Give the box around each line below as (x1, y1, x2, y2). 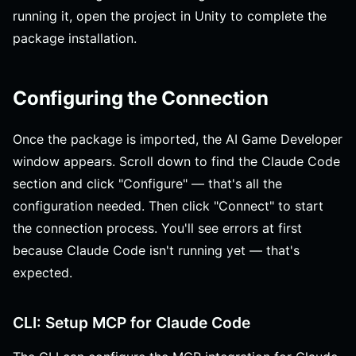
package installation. (13, 30, 137, 47)
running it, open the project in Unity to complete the (13, 8, 327, 25)
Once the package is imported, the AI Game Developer (13, 131, 342, 148)
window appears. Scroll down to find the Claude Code (13, 153, 340, 170)
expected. (13, 265, 72, 281)
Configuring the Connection (13, 87, 269, 110)
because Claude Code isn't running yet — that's (13, 242, 300, 259)
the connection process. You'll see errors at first (13, 220, 302, 237)
